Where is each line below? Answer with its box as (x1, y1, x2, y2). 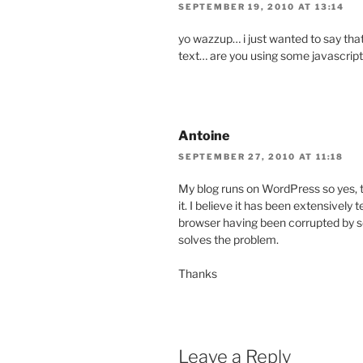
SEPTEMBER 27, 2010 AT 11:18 (178, 152, 344, 162)
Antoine (178, 127, 229, 143)
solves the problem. (178, 233, 279, 247)
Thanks (178, 267, 217, 281)
